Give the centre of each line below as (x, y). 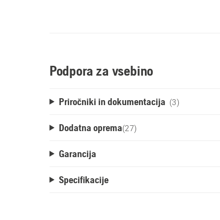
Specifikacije (83, 179)
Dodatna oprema (90, 127)
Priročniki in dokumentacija (112, 101)
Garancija (77, 153)
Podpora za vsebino (101, 71)
